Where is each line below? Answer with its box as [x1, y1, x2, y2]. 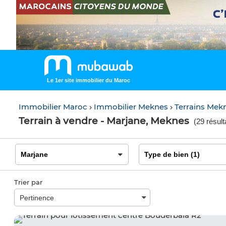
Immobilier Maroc [19, 102, 89, 111]
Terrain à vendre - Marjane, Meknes [19, 115, 189, 127]
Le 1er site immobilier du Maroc [46, 77, 130, 83]
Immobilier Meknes [94, 102, 170, 111]
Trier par [14, 178, 42, 186]
